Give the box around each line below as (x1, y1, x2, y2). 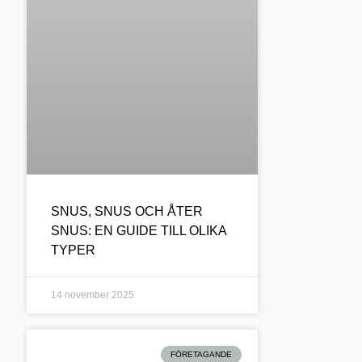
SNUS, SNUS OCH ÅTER (51, 204, 204, 218)
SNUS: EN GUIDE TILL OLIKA (51, 223, 227, 238)
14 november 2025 (51, 288, 135, 301)
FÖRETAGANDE (170, 349, 232, 359)
